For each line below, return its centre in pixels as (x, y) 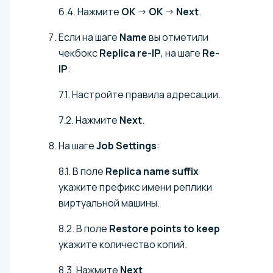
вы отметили (178, 37)
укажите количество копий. (123, 245)
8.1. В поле (82, 172)
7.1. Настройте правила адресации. (140, 95)
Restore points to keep (165, 229)
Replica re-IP (130, 53)
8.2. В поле (84, 229)
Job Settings (126, 146)
